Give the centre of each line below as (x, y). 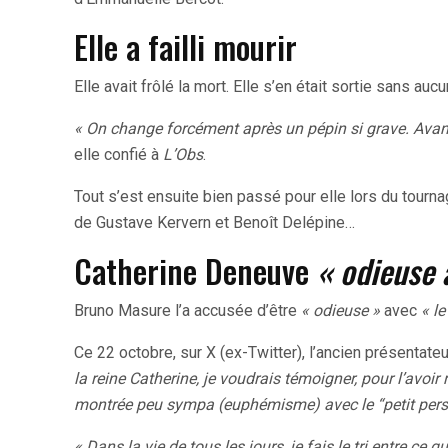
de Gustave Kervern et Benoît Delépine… (214, 222)
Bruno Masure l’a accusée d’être (187, 310)
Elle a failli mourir (185, 46)
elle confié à (118, 154)
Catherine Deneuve (195, 270)
